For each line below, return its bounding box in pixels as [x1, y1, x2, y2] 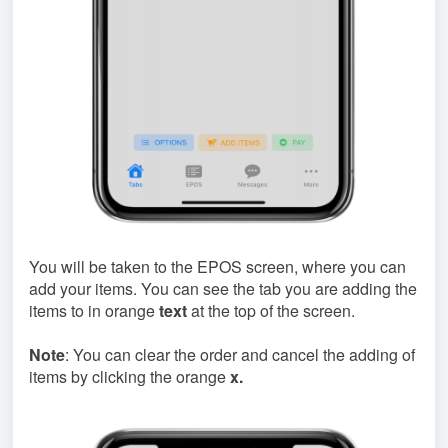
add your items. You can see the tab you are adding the [29, 276, 417, 300]
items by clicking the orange [29, 364, 226, 388]
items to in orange [29, 298, 155, 322]
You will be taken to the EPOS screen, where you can [29, 254, 406, 278]
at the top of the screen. [187, 298, 355, 322]
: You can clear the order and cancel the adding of [65, 342, 415, 366]
